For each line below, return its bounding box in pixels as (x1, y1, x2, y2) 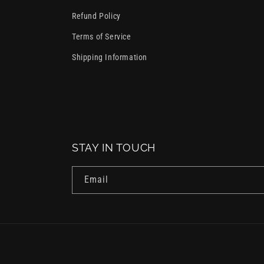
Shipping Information (72, 52, 147, 62)
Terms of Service (72, 32, 131, 42)
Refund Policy (72, 11, 121, 21)
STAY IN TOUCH (72, 141, 156, 154)
